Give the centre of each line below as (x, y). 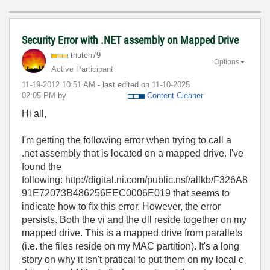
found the (42, 167)
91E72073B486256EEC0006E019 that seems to (126, 193)
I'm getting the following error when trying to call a (127, 140)
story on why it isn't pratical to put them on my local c (133, 259)
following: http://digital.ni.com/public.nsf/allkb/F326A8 (135, 180)
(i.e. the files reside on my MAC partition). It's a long (130, 246)
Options (227, 62)
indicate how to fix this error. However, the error (121, 206)
